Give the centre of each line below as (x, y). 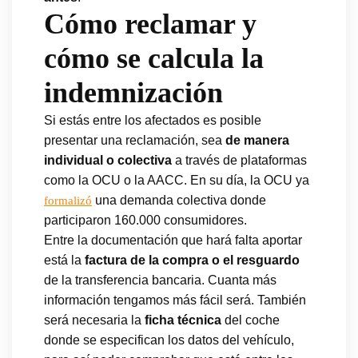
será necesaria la (94, 320)
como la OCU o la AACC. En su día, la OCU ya (177, 180)
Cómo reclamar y (150, 24)
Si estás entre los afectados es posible (153, 120)
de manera (257, 140)
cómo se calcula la (154, 58)
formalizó (68, 200)
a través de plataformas (239, 160)
